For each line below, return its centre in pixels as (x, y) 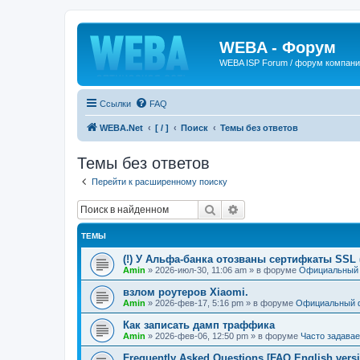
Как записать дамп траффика (199, 325)
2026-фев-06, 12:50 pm (202, 336)
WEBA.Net (121, 127)
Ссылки (115, 103)
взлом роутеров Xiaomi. (186, 292)
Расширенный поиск (294, 209)
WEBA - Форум (278, 47)
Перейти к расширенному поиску (160, 181)
